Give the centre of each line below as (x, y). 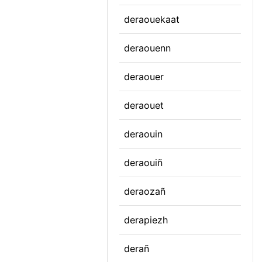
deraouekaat (152, 19)
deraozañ (145, 191)
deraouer (144, 77)
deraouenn (147, 48)
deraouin (143, 134)
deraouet (144, 105)
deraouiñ (143, 163)
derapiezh (146, 220)
